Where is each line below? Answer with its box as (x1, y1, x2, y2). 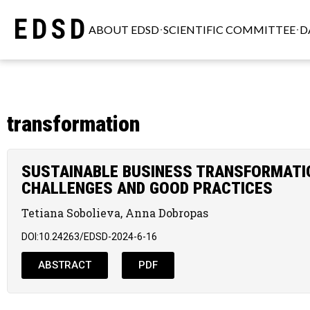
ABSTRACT (38, 259, 91, 272)
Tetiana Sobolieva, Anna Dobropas (21, 206, 208, 221)
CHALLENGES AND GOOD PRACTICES (21, 179, 273, 199)
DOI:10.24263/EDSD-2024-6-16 (21, 231, 157, 243)
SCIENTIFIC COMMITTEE (163, 23, 296, 36)
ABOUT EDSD (88, 23, 159, 36)
